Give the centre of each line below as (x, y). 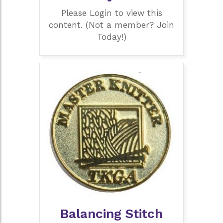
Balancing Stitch (111, 214)
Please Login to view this (111, 13)
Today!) (111, 37)
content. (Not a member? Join (111, 25)
